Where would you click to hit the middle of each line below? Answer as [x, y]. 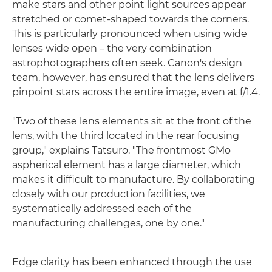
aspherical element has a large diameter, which [127, 165]
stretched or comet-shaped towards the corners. [131, 19]
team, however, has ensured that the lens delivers [133, 77]
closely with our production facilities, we [109, 194]
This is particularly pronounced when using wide [130, 33]
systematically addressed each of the [102, 208]
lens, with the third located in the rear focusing [126, 135]
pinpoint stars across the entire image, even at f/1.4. [136, 92]
